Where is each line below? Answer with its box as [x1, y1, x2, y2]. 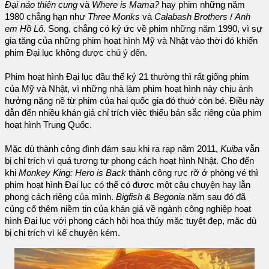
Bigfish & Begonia [116, 192, 185, 202]
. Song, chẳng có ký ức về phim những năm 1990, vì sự [43, 24, 262, 34]
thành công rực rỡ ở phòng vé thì [126, 168, 258, 178]
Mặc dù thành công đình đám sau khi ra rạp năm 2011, [5, 144, 220, 154]
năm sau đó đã [185, 192, 246, 202]
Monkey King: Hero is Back [19, 168, 126, 178]
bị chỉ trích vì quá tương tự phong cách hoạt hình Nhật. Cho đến [5, 156, 254, 166]
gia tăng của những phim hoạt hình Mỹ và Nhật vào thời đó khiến [5, 36, 258, 46]
